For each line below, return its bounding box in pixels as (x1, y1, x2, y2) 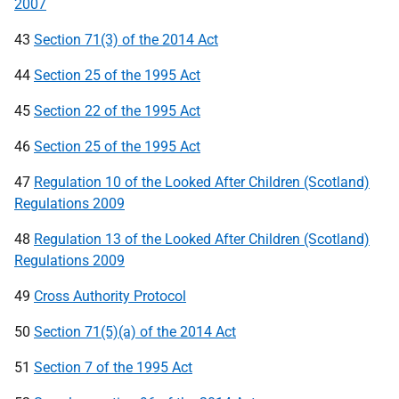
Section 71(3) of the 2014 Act (34, 31, 218, 48)
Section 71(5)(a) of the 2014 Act (34, 323, 236, 340)
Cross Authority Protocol (34, 288, 186, 305)
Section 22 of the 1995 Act (34, 102, 200, 119)
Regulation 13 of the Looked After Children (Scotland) (34, 231, 370, 248)
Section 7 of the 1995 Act (34, 359, 192, 376)
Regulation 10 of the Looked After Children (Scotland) (34, 174, 370, 191)
